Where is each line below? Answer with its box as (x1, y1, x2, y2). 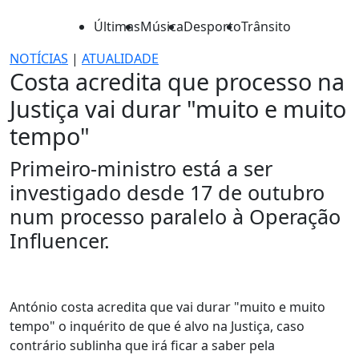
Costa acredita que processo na (10, 66, 345, 97)
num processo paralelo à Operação (10, 203, 341, 230)
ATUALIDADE (82, 50, 159, 67)
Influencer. (10, 227, 110, 254)
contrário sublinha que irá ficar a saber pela (10, 337, 275, 354)
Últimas (94, 18, 140, 35)
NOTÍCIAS (10, 50, 68, 67)
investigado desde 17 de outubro (10, 179, 325, 206)
